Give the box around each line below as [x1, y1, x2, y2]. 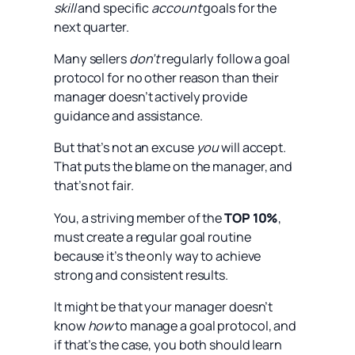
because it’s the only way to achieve [54, 246, 261, 265]
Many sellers [54, 50, 129, 68]
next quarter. [54, 18, 129, 36]
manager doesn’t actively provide [54, 88, 247, 106]
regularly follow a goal [159, 50, 290, 68]
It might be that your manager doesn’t [54, 297, 273, 315]
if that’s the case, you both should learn [54, 335, 282, 353]
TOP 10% [224, 208, 279, 227]
